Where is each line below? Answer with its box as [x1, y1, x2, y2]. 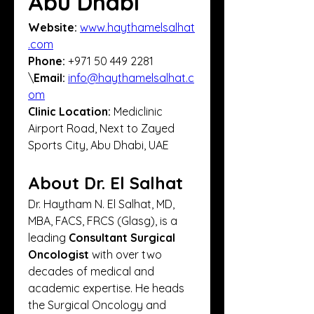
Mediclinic [111, 104, 163, 118]
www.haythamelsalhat [80, 20, 195, 34]
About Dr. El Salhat [28, 172, 183, 193]
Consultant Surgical [69, 231, 175, 245]
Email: [34, 71, 65, 85]
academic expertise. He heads [28, 281, 184, 295]
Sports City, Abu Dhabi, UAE [28, 138, 169, 152]
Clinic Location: [28, 104, 111, 118]
